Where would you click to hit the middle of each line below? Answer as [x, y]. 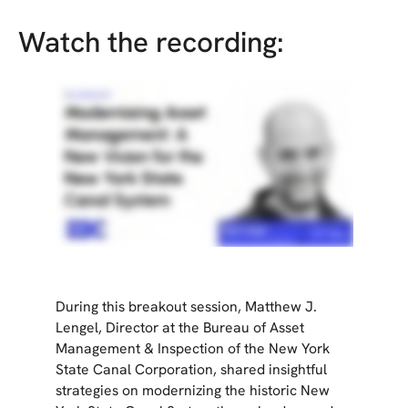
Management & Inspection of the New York [192, 349]
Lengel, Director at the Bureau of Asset [179, 328]
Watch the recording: [151, 43]
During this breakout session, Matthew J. [186, 307]
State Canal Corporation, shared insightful [191, 370]
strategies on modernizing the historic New [192, 391]
